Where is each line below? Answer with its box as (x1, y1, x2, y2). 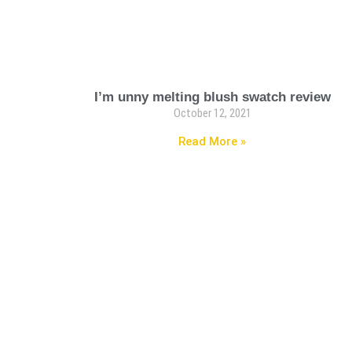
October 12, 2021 (173, 105, 251, 120)
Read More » (178, 134, 247, 148)
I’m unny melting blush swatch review (93, 89, 331, 104)
